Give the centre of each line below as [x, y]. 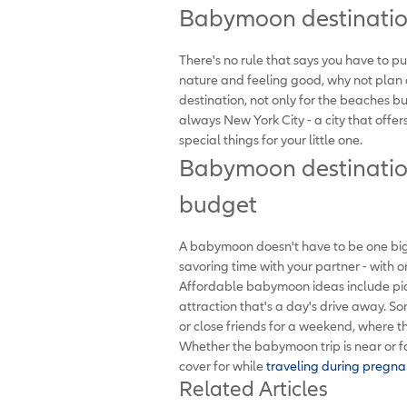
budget [218, 204]
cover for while [223, 365]
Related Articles [253, 388]
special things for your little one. [271, 139]
